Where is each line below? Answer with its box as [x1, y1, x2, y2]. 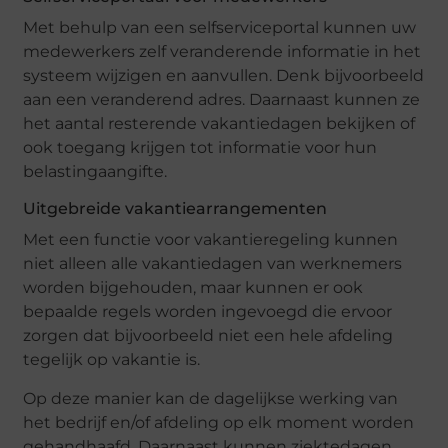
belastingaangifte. [23, 162, 168, 182]
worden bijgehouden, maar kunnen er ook [23, 278, 364, 298]
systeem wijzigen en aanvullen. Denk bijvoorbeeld [23, 66, 425, 86]
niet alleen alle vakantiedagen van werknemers [23, 254, 403, 274]
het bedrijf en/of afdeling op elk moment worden [23, 412, 415, 432]
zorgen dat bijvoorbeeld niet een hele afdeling [23, 326, 394, 346]
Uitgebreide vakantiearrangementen [23, 199, 328, 219]
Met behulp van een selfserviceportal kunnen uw [23, 18, 417, 38]
